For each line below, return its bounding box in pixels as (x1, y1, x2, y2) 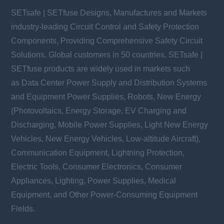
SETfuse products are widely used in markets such (11, 64, 190, 73)
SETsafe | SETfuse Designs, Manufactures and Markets (11, 8, 207, 17)
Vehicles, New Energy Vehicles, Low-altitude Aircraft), (11, 134, 201, 143)
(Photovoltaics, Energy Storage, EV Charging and (11, 106, 187, 115)
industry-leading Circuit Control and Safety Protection (11, 22, 199, 31)
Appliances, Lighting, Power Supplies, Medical (11, 176, 176, 185)
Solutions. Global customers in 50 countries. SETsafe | (11, 50, 203, 59)
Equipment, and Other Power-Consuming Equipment (11, 190, 198, 199)
